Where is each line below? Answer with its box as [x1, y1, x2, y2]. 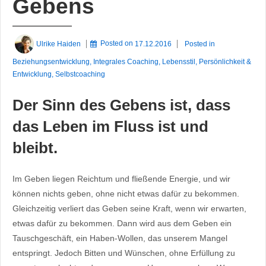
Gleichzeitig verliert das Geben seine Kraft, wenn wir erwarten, [12, 204, 246, 214]
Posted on [100, 39, 135, 48]
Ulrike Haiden [36, 39, 81, 48]
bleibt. [12, 138, 58, 157]
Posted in [185, 39, 216, 48]
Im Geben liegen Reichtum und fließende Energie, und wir [12, 174, 230, 184]
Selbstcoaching [55, 70, 105, 79]
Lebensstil [162, 58, 195, 66]
